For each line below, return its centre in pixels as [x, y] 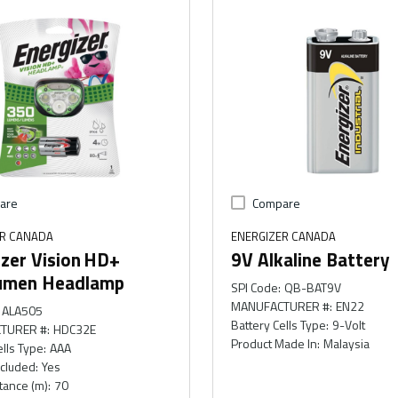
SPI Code [254, 287]
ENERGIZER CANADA [283, 236]
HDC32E [74, 329]
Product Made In [274, 343]
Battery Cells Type [278, 325]
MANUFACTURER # [280, 306]
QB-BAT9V [313, 287]
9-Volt [349, 325]
